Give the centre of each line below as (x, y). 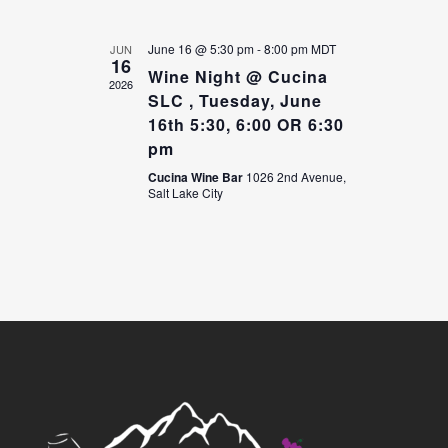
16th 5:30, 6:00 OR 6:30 (245, 124)
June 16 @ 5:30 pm (200, 48)
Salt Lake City (185, 192)
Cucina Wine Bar (196, 176)
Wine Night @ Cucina (237, 76)
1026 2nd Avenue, (295, 176)
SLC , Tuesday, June (234, 100)
